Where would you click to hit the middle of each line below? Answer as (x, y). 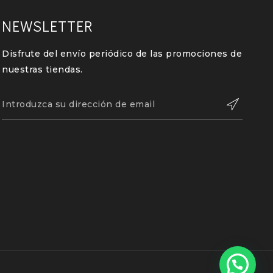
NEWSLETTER (48, 26)
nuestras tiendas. (42, 69)
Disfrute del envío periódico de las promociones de (122, 54)
